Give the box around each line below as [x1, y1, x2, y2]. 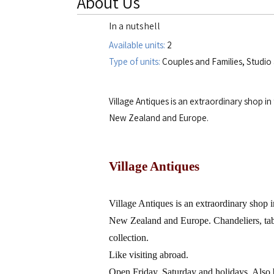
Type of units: [109, 56, 160, 67]
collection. [109, 232, 149, 243]
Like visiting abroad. [109, 250, 188, 260]
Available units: [109, 39, 167, 51]
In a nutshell [109, 20, 160, 32]
